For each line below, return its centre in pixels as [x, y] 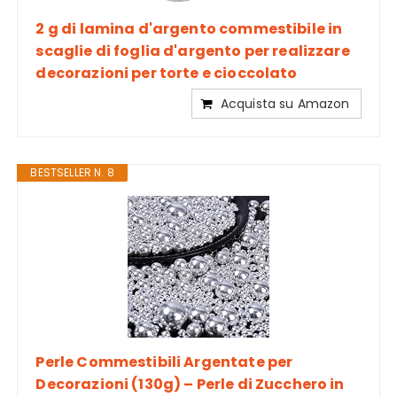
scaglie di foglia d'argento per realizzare [193, 51]
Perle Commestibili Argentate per [164, 362]
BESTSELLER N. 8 [72, 172]
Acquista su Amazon [285, 103]
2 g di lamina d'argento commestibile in [189, 28]
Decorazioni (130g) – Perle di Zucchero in [190, 384]
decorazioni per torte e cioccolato [167, 73]
